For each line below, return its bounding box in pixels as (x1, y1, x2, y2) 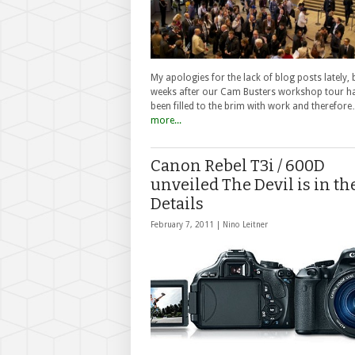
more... (151, 114, 181, 126)
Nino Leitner (223, 220, 268, 229)
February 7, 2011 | (151, 220, 223, 229)
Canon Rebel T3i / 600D (151, 156, 325, 175)
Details (151, 194, 204, 213)
